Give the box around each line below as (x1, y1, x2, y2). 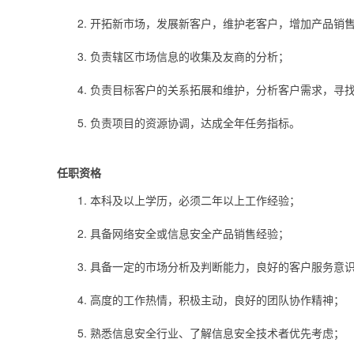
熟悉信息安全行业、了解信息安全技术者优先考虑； (90, 325, 345, 341)
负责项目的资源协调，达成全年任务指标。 (90, 115, 300, 131)
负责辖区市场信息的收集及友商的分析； (90, 48, 289, 65)
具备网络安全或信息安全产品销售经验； (90, 225, 289, 242)
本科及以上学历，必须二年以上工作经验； (90, 192, 300, 209)
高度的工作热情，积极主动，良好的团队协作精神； (90, 292, 345, 308)
